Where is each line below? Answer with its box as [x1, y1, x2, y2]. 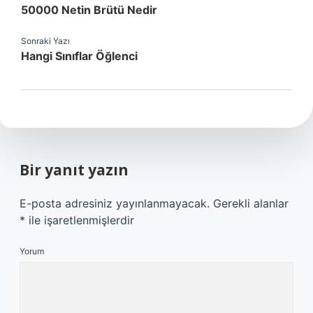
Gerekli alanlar [213, 196, 289, 210]
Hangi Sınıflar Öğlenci [21, 49, 138, 63]
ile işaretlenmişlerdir [25, 213, 134, 227]
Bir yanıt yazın [20, 160, 129, 180]
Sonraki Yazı [21, 36, 70, 46]
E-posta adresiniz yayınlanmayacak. [20, 196, 210, 210]
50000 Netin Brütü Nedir [21, 3, 157, 17]
